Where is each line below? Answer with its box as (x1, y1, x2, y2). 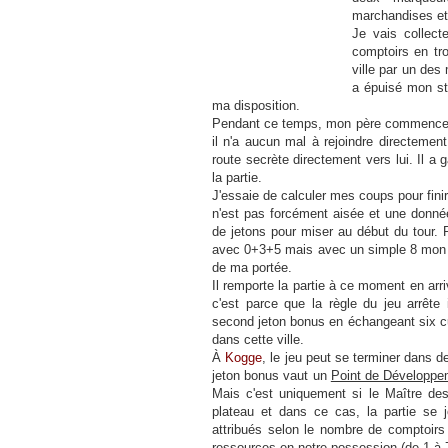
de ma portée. (212, 260, 292, 275)
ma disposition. (212, 98, 300, 113)
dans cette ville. (212, 332, 304, 347)
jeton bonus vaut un (212, 368, 331, 383)
